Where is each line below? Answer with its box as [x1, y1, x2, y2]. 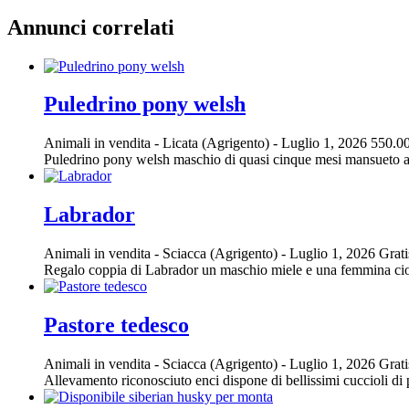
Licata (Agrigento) [163, 135, 273, 152]
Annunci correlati [7, 15, 174, 39]
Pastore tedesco [44, 313, 189, 338]
